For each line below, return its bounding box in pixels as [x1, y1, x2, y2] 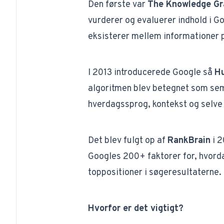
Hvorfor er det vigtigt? [87, 203, 183, 214]
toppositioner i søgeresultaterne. [87, 167, 221, 178]
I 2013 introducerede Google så [87, 67, 214, 78]
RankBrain [167, 135, 210, 146]
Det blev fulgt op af [87, 135, 167, 146]
